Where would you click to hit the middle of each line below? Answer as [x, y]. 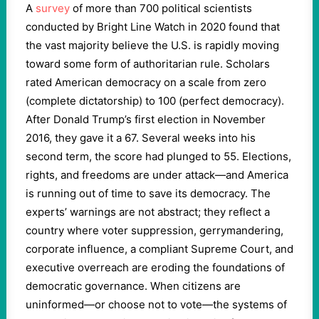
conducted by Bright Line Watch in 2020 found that [153, 27]
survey [53, 8]
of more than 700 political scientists [161, 8]
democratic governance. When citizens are [133, 286]
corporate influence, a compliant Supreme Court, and [159, 249]
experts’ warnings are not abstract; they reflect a [148, 212]
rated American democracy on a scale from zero [146, 82]
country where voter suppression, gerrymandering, [155, 230]
